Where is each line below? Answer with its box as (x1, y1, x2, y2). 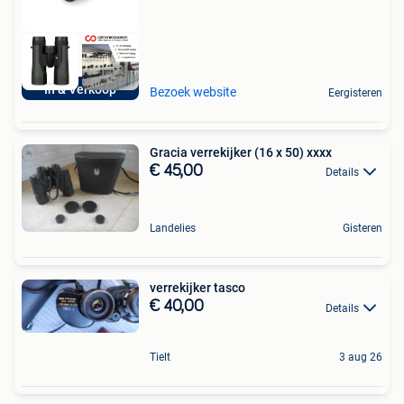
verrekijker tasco (150, 280, 245, 296)
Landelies (150, 222, 196, 235)
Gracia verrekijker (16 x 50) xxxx (150, 144, 332, 160)
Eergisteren (328, 86, 382, 99)
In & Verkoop (44, 81, 116, 96)
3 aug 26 (339, 350, 382, 363)
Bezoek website (150, 84, 236, 99)
